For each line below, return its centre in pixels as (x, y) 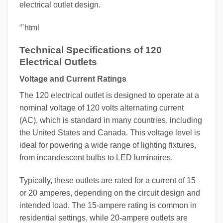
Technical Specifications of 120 (91, 50)
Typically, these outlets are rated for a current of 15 (108, 180)
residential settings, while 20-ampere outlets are (104, 218)
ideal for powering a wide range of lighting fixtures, (108, 145)
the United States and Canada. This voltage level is (110, 133)
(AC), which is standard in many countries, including (111, 120)
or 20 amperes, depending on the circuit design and (110, 193)
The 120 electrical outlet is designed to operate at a (109, 96)
